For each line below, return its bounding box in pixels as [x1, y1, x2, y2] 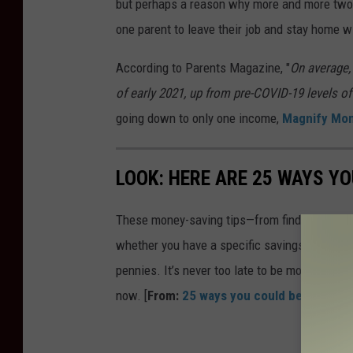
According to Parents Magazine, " [116, 59, 290, 76]
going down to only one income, [116, 110, 282, 126]
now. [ [116, 288, 147, 303]
